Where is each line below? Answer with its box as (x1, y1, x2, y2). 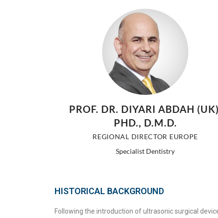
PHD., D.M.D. (113, 116, 177, 128)
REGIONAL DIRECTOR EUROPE (92, 132, 199, 141)
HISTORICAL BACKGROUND (54, 186, 164, 197)
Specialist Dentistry (116, 146, 175, 155)
